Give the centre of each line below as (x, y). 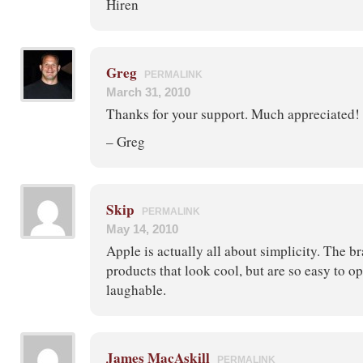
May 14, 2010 (142, 228)
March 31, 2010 (148, 92)
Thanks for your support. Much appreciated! (233, 113)
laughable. (136, 289)
